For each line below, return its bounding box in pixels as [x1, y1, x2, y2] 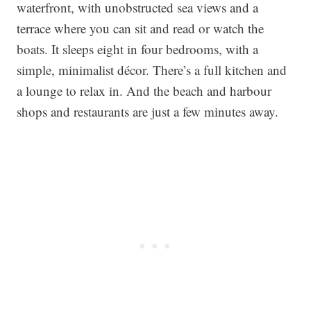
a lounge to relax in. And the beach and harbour [17, 82, 271, 99]
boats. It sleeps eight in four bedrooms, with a [17, 40, 258, 58]
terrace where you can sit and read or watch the [17, 19, 264, 37]
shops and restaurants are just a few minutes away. [17, 103, 278, 120]
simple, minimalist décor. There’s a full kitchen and [17, 61, 287, 78]
